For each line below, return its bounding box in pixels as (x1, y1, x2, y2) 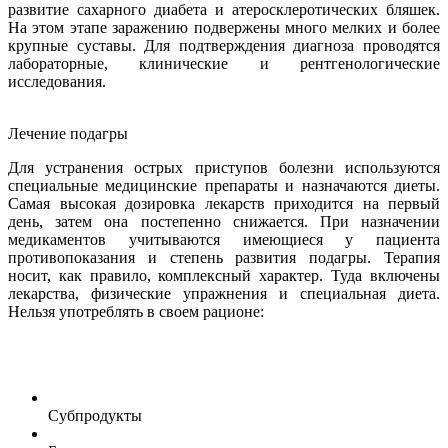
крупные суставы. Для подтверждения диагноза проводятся (8, 36, 440, 54)
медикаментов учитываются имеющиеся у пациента (8, 230, 440, 248)
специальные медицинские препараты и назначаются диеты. (8, 176, 440, 194)
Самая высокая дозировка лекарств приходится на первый (8, 194, 440, 212)
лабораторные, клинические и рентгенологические (8, 54, 440, 72)
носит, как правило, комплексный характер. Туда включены (8, 266, 440, 284)
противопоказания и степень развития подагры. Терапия (8, 248, 440, 266)
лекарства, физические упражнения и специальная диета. (8, 284, 440, 302)
